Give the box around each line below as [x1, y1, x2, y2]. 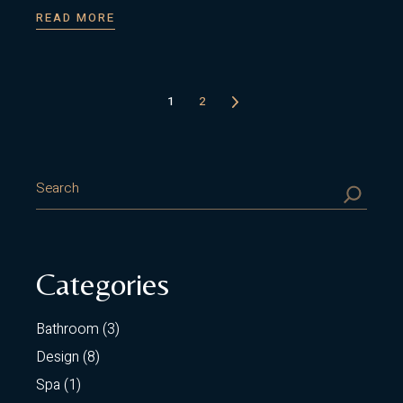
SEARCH [35, 172, 91, 190]
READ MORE [36, 9, 115, 27]
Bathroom [36, 318, 100, 341]
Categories [36, 266, 170, 303]
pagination [35, 129, 233, 183]
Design [36, 346, 80, 369]
